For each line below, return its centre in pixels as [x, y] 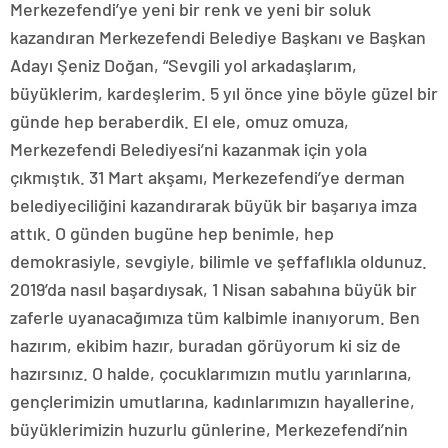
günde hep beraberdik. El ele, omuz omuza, [179, 121]
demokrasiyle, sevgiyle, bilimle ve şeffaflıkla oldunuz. [218, 261]
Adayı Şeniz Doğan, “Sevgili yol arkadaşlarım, [183, 65]
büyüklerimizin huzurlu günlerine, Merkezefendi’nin [209, 429]
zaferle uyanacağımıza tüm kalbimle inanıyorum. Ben [215, 317]
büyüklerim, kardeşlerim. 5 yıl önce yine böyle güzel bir [224, 93]
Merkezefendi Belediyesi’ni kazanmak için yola [188, 149]
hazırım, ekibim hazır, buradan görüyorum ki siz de [205, 345]
